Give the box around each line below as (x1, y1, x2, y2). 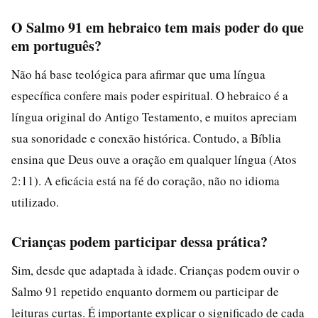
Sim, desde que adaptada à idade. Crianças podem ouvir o (11, 261, 300, 278)
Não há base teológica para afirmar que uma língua (11, 65, 265, 82)
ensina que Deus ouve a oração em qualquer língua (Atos (11, 150, 297, 168)
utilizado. (11, 193, 59, 210)
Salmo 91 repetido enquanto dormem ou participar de (11, 283, 279, 300)
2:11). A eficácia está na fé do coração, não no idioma (11, 172, 280, 189)
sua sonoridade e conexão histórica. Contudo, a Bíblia (11, 129, 281, 146)
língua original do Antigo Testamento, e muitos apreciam (11, 108, 297, 125)
